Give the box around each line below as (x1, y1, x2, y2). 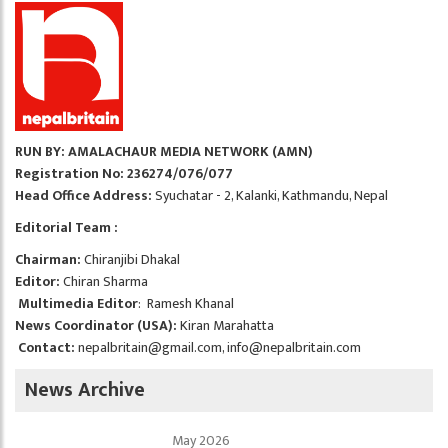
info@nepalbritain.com (227, 336, 361, 359)
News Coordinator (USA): (15, 314, 177, 337)
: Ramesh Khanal (138, 292, 234, 315)
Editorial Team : (15, 216, 118, 239)
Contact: (18, 336, 75, 359)
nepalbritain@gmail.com (78, 336, 222, 359)
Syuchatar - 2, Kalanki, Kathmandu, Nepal (152, 184, 388, 207)
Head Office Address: (15, 184, 152, 207)
